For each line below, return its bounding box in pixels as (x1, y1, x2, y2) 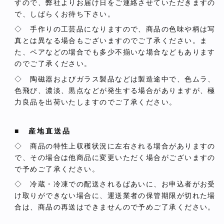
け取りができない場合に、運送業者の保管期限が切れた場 (14, 191, 215, 199)
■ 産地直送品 (14, 126, 71, 135)
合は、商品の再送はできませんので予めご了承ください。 (14, 202, 215, 211)
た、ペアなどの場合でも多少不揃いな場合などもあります (14, 48, 215, 56)
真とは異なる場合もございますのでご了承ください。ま (14, 36, 208, 45)
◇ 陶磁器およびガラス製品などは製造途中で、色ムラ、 (14, 74, 215, 83)
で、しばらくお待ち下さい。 (14, 10, 115, 18)
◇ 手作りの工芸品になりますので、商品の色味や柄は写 (14, 25, 215, 33)
